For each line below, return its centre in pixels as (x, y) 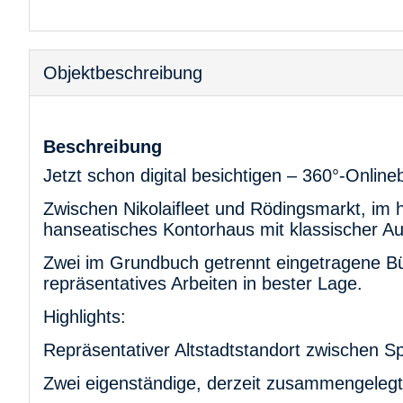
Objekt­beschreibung (123, 72)
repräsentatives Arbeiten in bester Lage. (203, 283)
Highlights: (85, 316)
